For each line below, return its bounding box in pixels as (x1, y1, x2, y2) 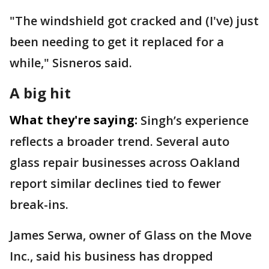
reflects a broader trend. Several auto (10, 133, 229, 150)
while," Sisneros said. (10, 55, 132, 71)
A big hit (10, 83, 71, 103)
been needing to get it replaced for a (10, 34, 224, 50)
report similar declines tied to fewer (10, 175, 221, 192)
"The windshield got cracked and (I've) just (10, 13, 259, 29)
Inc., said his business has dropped (10, 248, 213, 264)
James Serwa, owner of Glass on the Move (10, 227, 252, 243)
